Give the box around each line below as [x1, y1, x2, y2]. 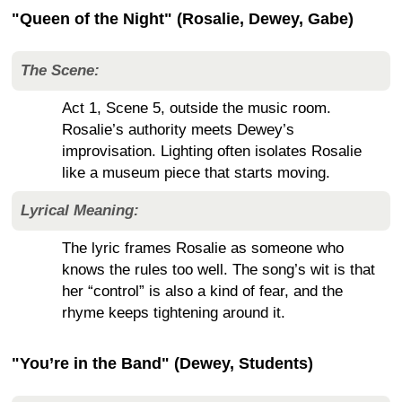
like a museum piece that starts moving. [62, 164, 330, 182]
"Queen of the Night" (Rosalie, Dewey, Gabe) [12, 10, 354, 29]
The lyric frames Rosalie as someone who [62, 240, 344, 258]
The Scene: [21, 62, 100, 80]
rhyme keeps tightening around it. [62, 304, 285, 322]
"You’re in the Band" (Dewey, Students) [12, 354, 313, 373]
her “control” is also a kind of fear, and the [62, 283, 343, 301]
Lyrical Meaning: [21, 202, 139, 220]
